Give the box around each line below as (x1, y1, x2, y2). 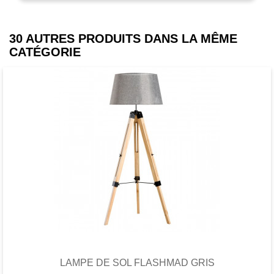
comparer (212, 218, 250, 228)
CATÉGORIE (9, 45, 81, 59)
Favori (123, 218, 148, 228)
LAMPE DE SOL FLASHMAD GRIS (59, 257, 215, 268)
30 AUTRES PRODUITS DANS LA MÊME (9, 31, 237, 45)
